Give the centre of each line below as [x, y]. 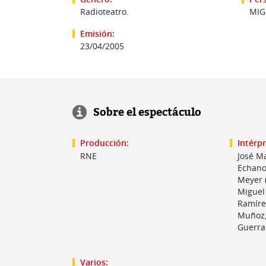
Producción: [104, 143]
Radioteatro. [104, 12]
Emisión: [97, 33]
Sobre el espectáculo [147, 113]
